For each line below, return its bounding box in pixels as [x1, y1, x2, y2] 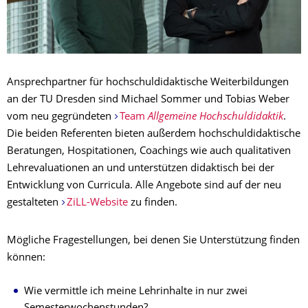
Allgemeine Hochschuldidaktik [147, 112, 283, 123]
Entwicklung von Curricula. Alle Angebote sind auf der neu [7, 181, 281, 192]
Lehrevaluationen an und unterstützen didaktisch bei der [7, 164, 274, 175]
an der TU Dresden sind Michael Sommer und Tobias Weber [7, 95, 289, 106]
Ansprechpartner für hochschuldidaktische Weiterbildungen [7, 78, 289, 89]
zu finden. [127, 198, 177, 209]
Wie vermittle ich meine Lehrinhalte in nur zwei [24, 287, 247, 298]
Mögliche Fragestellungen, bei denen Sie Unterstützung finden [7, 236, 300, 247]
